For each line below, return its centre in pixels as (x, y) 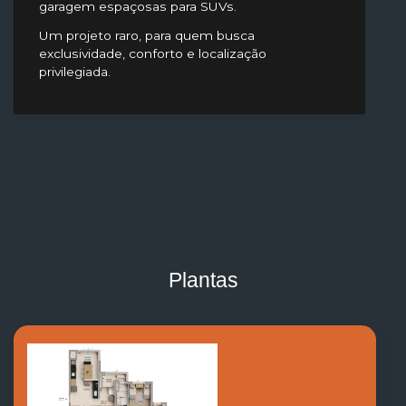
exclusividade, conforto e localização (153, 53)
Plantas (203, 280)
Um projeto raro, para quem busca (147, 35)
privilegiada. (75, 71)
